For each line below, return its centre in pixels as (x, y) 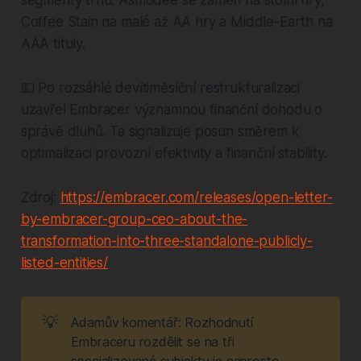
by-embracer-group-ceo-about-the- (134, 219)
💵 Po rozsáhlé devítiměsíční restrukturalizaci (160, 87)
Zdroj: (40, 197)
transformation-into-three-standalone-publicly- (166, 241)
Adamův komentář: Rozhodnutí (162, 323)
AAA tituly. (53, 43)
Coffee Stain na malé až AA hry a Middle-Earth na (176, 21)
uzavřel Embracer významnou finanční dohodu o (172, 109)
